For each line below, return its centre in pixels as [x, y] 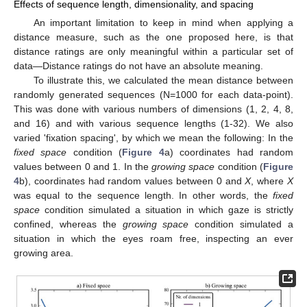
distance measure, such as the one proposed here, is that [153, 37]
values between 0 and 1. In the [83, 166]
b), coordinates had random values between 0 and [132, 181]
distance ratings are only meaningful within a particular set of [153, 51]
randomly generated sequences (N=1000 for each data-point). [153, 94]
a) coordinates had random [229, 152]
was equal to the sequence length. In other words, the [143, 195]
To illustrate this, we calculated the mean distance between [163, 80]
